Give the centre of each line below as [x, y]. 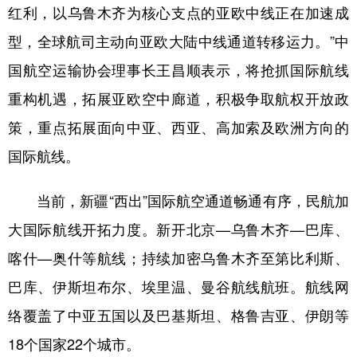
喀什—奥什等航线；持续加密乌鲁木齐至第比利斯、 [178, 257]
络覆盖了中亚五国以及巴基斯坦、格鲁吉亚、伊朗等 [178, 315]
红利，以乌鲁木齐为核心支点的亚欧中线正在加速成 [178, 12]
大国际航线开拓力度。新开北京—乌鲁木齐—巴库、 [178, 229]
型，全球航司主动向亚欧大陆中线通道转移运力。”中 [178, 41]
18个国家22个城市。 [74, 343]
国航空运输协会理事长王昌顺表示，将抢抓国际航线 [178, 69]
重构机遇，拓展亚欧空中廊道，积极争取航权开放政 [178, 98]
